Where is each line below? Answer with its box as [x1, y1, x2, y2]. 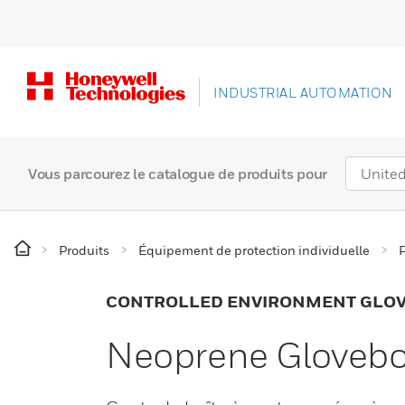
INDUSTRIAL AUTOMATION [213, 84, 393, 100]
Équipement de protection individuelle [138, 242, 370, 258]
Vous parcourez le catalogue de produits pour [28, 165, 327, 183]
